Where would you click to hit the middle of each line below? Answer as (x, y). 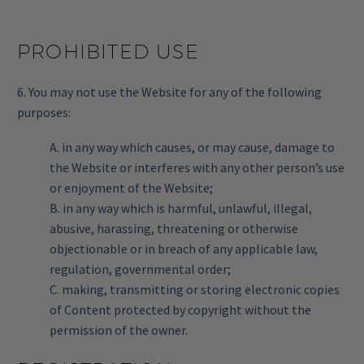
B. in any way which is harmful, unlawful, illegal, (181, 208)
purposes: (44, 112)
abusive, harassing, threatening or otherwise (174, 228)
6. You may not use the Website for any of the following (169, 91)
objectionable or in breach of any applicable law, (184, 248)
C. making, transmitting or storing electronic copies (195, 289)
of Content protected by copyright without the (180, 309)
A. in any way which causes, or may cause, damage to (192, 147)
